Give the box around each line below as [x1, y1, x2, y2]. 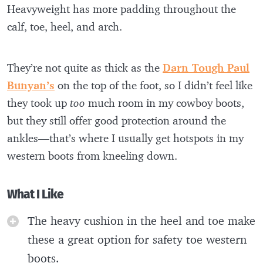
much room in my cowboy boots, [88, 95, 244, 110]
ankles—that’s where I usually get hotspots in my [7, 130, 244, 145]
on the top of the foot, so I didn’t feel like [55, 77, 252, 92]
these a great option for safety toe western [28, 231, 247, 247]
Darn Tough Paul [163, 60, 249, 75]
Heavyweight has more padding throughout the [7, 1, 236, 16]
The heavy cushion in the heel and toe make [28, 213, 255, 228]
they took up [7, 95, 70, 110]
